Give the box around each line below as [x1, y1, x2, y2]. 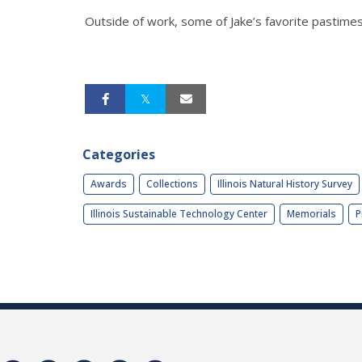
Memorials [287, 207, 336, 221]
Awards [90, 177, 127, 192]
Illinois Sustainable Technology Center [90, 207, 267, 221]
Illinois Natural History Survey [217, 177, 352, 192]
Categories [82, 145, 155, 164]
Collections [146, 177, 198, 192]
